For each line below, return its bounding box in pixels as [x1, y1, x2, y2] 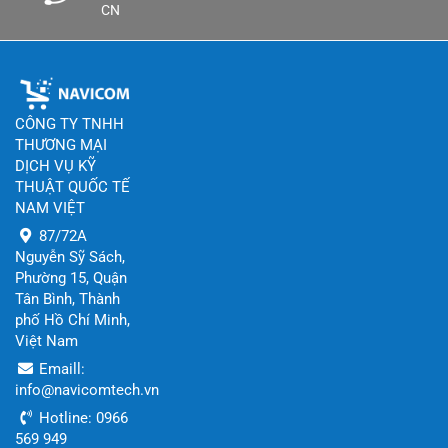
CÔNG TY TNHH [15, 115, 124, 134]
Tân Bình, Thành [15, 290, 120, 309]
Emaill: [35, 360, 85, 379]
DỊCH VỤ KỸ [15, 157, 96, 176]
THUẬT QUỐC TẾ [15, 178, 130, 197]
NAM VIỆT [15, 199, 85, 218]
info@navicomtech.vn [15, 381, 159, 400]
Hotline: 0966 [35, 409, 128, 428]
